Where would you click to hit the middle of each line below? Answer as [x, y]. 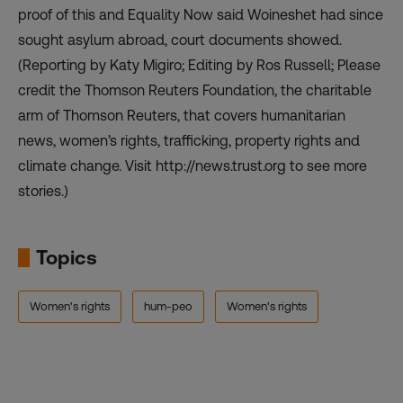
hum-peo [168, 306]
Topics [67, 257]
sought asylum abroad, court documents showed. [180, 40]
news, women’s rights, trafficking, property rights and [189, 140]
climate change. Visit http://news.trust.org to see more [193, 166]
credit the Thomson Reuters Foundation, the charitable [195, 90]
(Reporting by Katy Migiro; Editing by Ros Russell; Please [199, 65]
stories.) [43, 191]
